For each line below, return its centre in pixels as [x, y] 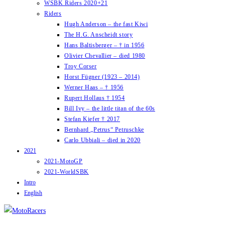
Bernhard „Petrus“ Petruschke [104, 130]
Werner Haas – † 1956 [94, 87]
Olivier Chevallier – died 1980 [105, 56]
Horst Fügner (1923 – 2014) [102, 77]
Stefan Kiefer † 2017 [92, 119]
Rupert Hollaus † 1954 [95, 98]
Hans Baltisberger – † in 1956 [104, 45]
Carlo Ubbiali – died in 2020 [102, 140]
